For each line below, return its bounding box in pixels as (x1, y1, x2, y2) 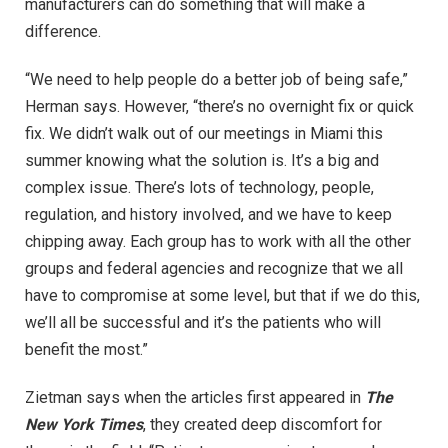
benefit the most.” (25, 340, 148, 359)
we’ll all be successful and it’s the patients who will (25, 313, 381, 332)
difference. (25, 22, 101, 42)
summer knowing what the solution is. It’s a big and (25, 151, 379, 170)
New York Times (25, 414, 143, 434)
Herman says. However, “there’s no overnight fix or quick (25, 97, 414, 116)
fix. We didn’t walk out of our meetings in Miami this (25, 124, 383, 143)
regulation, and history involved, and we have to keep (25, 205, 392, 224)
